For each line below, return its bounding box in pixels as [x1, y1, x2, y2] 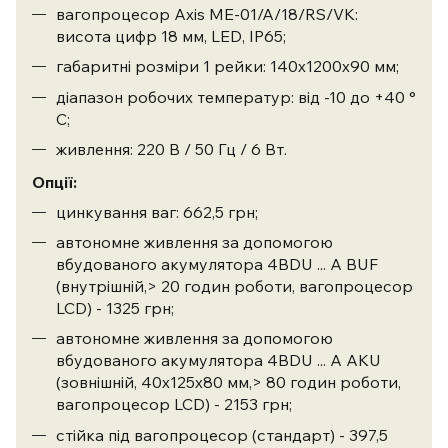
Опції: [32, 172, 77, 193]
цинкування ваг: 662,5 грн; [56, 201, 258, 222]
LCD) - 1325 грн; [56, 298, 174, 319]
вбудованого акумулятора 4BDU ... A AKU [56, 350, 381, 371]
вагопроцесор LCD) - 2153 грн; [56, 394, 292, 415]
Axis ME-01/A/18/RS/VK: [174, 3, 358, 24]
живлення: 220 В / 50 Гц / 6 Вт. [56, 139, 287, 160]
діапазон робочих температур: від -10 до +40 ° [56, 86, 416, 107]
